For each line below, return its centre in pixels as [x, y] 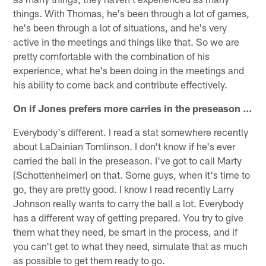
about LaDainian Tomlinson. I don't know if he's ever [124, 146]
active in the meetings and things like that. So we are [126, 41]
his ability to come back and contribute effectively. [121, 84]
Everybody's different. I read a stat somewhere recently [131, 132]
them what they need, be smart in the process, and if [126, 231]
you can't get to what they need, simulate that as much [131, 246]
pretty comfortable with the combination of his [112, 56]
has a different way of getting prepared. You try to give [129, 217]
